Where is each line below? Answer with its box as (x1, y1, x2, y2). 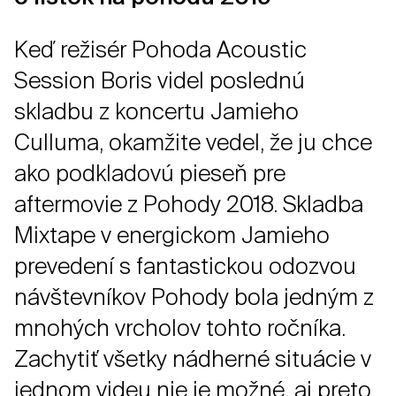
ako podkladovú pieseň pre (14, 160, 286, 187)
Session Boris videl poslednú (14, 67, 305, 95)
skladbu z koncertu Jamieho (14, 98, 299, 126)
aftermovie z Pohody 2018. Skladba (14, 191, 363, 218)
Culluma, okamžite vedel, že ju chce (14, 129, 372, 156)
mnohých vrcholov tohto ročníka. (14, 315, 346, 342)
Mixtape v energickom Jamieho (14, 222, 330, 249)
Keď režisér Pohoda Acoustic (14, 36, 307, 64)
